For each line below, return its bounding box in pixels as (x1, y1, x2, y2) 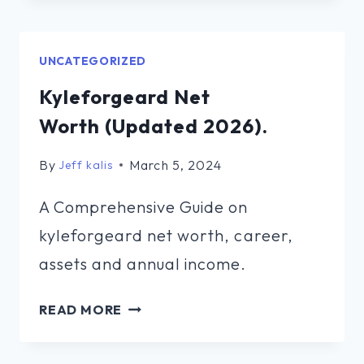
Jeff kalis (58, 157, 114, 172)
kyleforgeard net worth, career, (39, 224, 293, 245)
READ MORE (39, 301, 123, 318)
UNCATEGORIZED (39, 53, 147, 68)
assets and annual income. (39, 253, 247, 274)
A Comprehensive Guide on (39, 196, 249, 217)
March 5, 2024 (129, 156, 222, 173)
